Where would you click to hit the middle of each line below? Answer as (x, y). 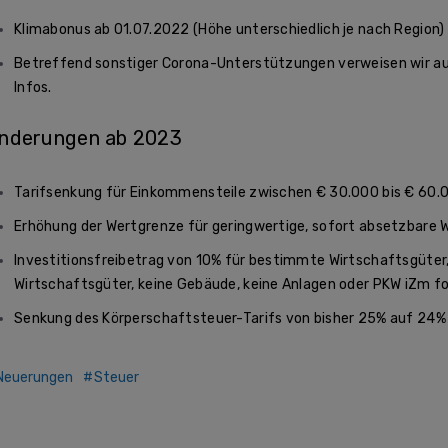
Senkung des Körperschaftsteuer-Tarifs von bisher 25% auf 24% (230, 318)
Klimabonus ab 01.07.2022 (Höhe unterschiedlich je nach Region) (229, 30)
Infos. (33, 88)
